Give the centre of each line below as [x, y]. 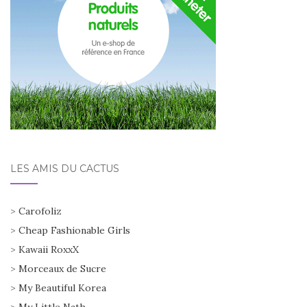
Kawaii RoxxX [49, 249]
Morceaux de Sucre [62, 268]
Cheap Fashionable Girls [74, 230]
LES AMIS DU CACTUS [65, 168]
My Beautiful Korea [62, 287]
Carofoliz [40, 211]
